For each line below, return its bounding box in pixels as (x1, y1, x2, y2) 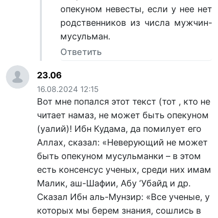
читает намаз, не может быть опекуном (37, 109, 209, 120)
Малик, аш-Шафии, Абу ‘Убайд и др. (37, 178, 191, 188)
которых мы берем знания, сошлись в (37, 205, 201, 216)
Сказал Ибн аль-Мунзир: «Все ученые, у (37, 191, 210, 202)
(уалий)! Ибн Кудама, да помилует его (37, 123, 201, 134)
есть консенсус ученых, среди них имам (37, 164, 211, 175)
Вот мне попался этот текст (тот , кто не (37, 96, 210, 107)
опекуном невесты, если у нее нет (60, 3, 212, 14)
